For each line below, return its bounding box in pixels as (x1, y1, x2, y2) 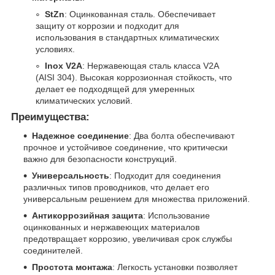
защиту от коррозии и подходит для (36, 21, 179, 31)
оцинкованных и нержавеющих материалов (23, 222, 199, 232)
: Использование (143, 210, 210, 220)
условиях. (36, 44, 75, 55)
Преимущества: (11, 111, 90, 123)
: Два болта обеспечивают (129, 130, 234, 141)
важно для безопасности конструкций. (23, 153, 177, 164)
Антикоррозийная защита (32, 210, 143, 220)
